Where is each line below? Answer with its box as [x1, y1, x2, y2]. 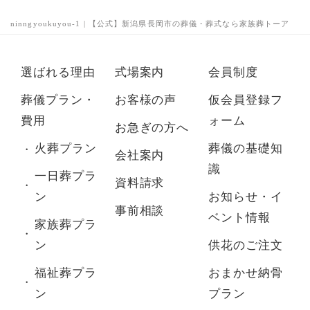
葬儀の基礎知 [208, 142, 283, 155]
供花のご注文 [208, 239, 283, 252]
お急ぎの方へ [114, 121, 190, 134]
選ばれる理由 [21, 66, 95, 79]
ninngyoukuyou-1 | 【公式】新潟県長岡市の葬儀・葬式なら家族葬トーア [10, 19, 290, 28]
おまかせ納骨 [208, 266, 283, 280]
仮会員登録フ [208, 93, 283, 107]
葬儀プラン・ [21, 93, 95, 107]
